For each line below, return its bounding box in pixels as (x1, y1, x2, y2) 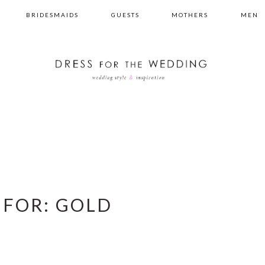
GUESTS (111, 11, 140, 18)
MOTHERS (172, 11, 209, 18)
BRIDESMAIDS (26, 11, 79, 18)
